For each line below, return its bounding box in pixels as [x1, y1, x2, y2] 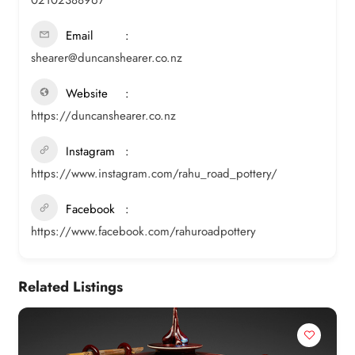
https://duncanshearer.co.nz [31, 106, 176, 124]
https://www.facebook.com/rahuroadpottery [31, 222, 256, 240]
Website [66, 84, 108, 102]
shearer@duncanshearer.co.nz [31, 48, 182, 67]
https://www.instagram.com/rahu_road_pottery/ [31, 164, 277, 182]
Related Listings [18, 276, 123, 297]
